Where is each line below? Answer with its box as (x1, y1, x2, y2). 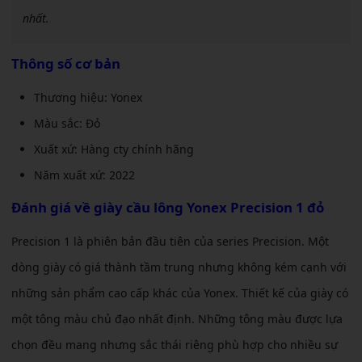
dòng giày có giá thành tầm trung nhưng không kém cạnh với (11, 259, 347, 276)
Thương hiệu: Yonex (34, 90, 142, 106)
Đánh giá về (11, 198, 90, 217)
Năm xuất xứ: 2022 (34, 167, 135, 183)
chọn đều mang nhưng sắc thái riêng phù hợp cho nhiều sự (11, 337, 338, 353)
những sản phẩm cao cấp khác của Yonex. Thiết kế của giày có (11, 285, 348, 301)
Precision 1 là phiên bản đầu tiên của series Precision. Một (11, 234, 329, 250)
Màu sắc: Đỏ (34, 116, 100, 132)
